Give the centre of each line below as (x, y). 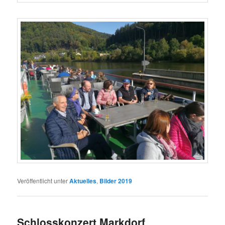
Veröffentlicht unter (43, 180)
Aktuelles (83, 181)
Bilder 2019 (116, 181)
